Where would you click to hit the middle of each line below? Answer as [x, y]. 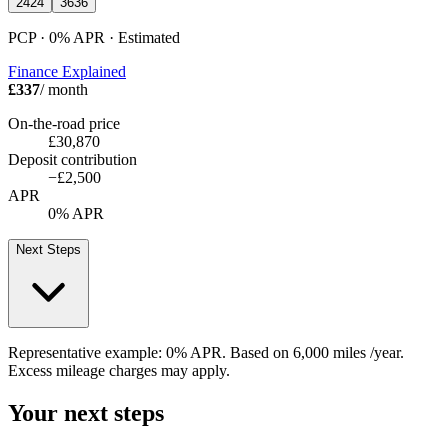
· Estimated [142, 38]
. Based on [255, 353]
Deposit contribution [72, 160]
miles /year [364, 353]
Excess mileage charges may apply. [119, 371]
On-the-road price [64, 124]
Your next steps [86, 413]
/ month [64, 90]
